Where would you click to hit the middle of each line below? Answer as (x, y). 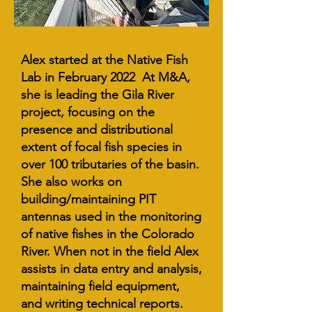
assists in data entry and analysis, (111, 269)
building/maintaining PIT (88, 199)
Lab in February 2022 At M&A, (106, 77)
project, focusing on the (88, 112)
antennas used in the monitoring (111, 217)
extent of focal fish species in (101, 147)
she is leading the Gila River (97, 95)
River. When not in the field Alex (110, 251)
